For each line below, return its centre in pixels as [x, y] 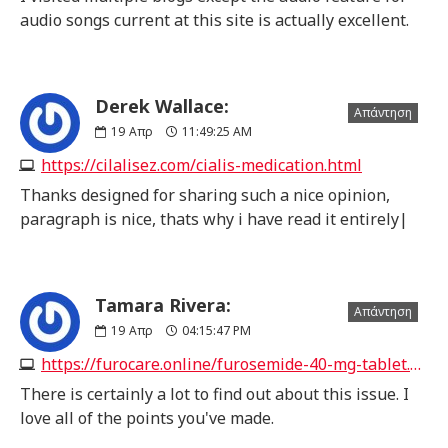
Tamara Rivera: [163, 304]
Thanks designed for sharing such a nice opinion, [205, 194]
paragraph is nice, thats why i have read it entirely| [214, 218]
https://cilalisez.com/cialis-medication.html [201, 164]
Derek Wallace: [162, 105]
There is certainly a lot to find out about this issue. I [214, 393]
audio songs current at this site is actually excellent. [214, 19]
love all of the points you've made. [147, 417]
